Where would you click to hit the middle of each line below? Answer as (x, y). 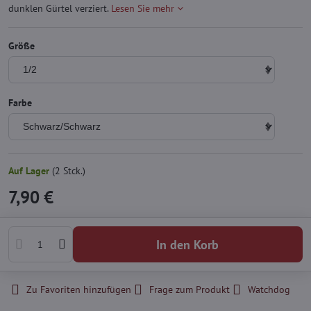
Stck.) (73, 171)
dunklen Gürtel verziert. (60, 9)
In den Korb (190, 244)
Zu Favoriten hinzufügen (79, 290)
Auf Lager (30, 171)
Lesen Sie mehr (143, 9)
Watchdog (269, 290)
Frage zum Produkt (190, 290)
